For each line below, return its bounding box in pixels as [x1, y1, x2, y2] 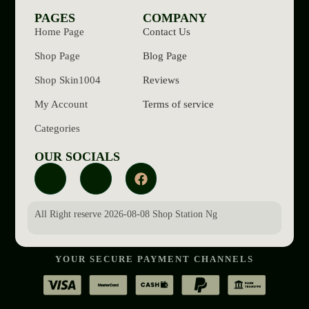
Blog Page [142, 50, 187, 62]
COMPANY [142, 11, 207, 26]
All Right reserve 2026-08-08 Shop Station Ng [34, 208, 218, 219]
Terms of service [142, 99, 214, 110]
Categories [34, 123, 81, 134]
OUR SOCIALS [34, 150, 121, 164]
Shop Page [34, 50, 81, 62]
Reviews [142, 74, 179, 86]
